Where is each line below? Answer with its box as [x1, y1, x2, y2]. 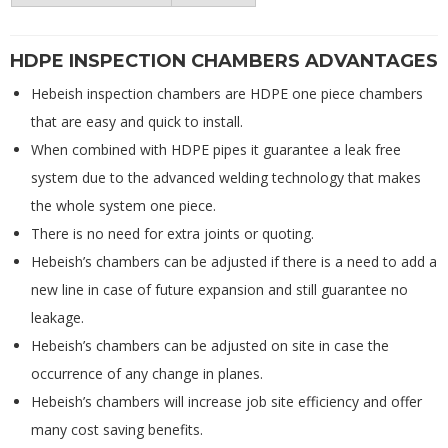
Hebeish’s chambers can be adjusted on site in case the [31, 336, 389, 356]
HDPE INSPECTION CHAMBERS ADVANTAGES [10, 50, 438, 73]
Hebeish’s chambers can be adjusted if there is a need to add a [31, 252, 437, 272]
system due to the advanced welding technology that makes [31, 168, 421, 188]
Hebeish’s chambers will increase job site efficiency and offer [31, 392, 422, 412]
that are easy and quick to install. [31, 112, 243, 132]
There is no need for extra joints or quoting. [31, 224, 314, 244]
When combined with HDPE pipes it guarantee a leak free [31, 140, 401, 160]
